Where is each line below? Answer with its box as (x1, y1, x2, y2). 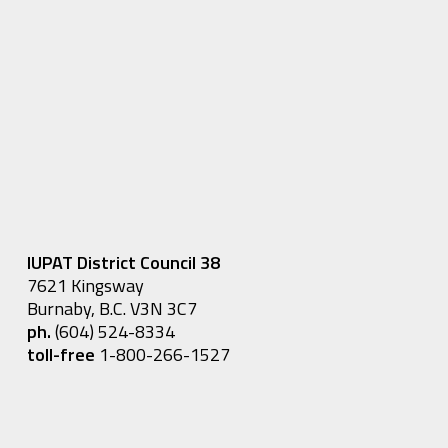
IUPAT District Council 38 (26, 249, 220, 276)
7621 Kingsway (26, 272, 144, 299)
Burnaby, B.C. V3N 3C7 (26, 295, 197, 322)
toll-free (26, 341, 95, 368)
